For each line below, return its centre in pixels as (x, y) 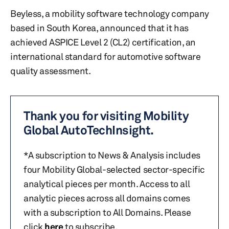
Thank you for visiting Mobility (106, 116)
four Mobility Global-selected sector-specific (114, 169)
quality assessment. (51, 71)
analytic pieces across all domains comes (107, 198)
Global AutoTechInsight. (89, 130)
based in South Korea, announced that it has (99, 28)
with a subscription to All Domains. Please (107, 212)
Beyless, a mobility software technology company (110, 13)
